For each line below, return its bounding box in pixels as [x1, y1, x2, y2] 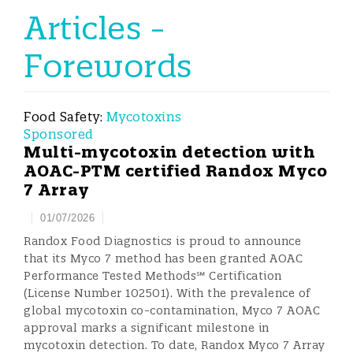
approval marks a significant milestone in [24, 321, 269, 335]
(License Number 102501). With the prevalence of [24, 286, 311, 300]
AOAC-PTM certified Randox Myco [24, 161, 327, 180]
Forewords [24, 46, 192, 85]
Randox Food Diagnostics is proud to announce [24, 234, 301, 248]
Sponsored [24, 126, 94, 142]
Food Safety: [24, 109, 106, 124]
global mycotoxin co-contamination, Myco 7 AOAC [24, 303, 320, 318]
